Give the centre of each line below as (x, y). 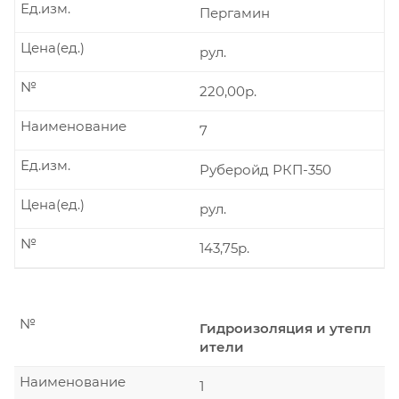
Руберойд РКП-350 (265, 170)
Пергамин (235, 13)
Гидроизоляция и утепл (285, 328)
